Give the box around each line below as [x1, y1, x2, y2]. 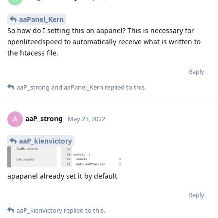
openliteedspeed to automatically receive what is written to [7, 37, 200, 47]
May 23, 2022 [68, 114, 105, 123]
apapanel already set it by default [7, 171, 117, 181]
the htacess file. [7, 48, 58, 58]
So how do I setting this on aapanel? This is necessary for [7, 26, 194, 36]
